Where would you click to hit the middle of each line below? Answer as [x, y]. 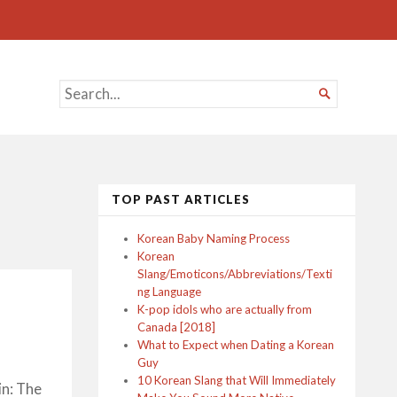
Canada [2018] [176, 327]
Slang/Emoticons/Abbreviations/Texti [235, 274]
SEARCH [89, 90]
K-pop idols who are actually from [225, 309]
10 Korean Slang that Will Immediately [237, 380]
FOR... [80, 113]
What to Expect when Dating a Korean [236, 345]
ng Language [169, 292]
